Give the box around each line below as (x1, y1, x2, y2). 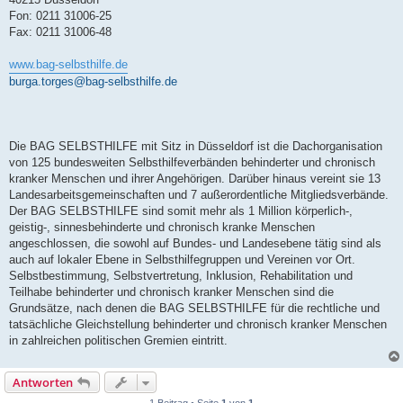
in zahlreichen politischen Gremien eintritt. (9, 334, 228, 348)
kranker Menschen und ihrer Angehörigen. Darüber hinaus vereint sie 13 (9, 172, 381, 186)
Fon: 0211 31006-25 (9, 9, 112, 23)
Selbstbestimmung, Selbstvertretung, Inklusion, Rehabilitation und (9, 269, 353, 283)
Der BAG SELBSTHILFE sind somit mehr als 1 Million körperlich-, (9, 204, 353, 219)
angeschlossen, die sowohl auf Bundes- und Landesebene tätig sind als (9, 237, 381, 251)
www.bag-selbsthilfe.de (9, 58, 128, 72)
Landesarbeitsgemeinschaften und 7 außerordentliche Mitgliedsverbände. (9, 188, 389, 202)
